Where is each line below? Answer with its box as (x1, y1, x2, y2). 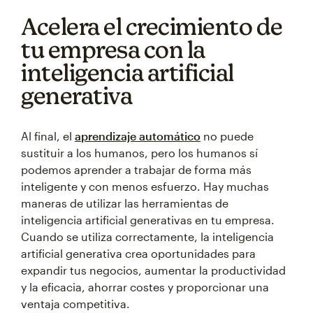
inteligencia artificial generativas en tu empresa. (21, 213, 275, 227)
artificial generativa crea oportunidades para (21, 247, 256, 261)
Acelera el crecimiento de (21, 13, 283, 41)
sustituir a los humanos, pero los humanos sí (21, 146, 258, 160)
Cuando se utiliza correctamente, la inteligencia (21, 230, 274, 244)
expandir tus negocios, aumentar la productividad (21, 263, 286, 277)
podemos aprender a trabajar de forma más (21, 163, 252, 177)
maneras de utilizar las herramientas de (21, 196, 228, 210)
